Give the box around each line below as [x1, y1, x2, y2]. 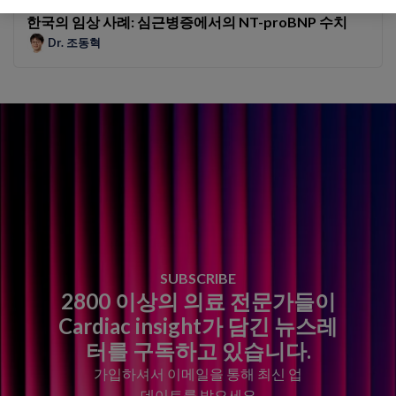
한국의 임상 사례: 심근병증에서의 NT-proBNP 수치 [27, 13, 347, 30]
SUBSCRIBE [160, 269, 236, 286]
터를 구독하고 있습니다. [85, 337, 311, 362]
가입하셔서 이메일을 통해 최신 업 [94, 364, 302, 381]
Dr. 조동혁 [48, 34, 101, 49]
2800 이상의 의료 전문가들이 [60, 287, 336, 313]
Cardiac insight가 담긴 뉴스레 [58, 312, 338, 338]
